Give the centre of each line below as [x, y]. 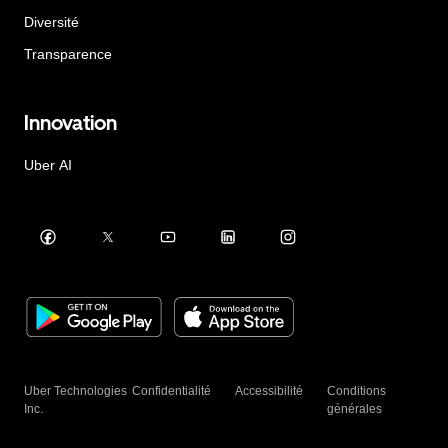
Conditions [357, 391]
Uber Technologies [75, 391]
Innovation [70, 123]
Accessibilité [269, 391]
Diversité [51, 22]
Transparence [68, 54]
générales [355, 409]
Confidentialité [172, 391]
